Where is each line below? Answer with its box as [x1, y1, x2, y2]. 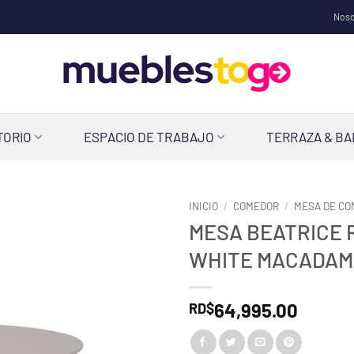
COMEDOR [233, 199, 280, 213]
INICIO [189, 199, 218, 213]
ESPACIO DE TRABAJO [84, 129, 215, 145]
